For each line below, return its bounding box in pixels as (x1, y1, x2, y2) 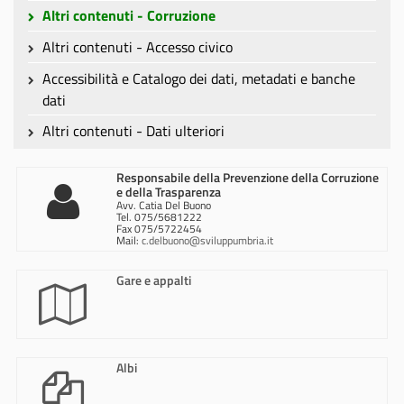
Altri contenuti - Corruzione (41, 5, 216, 27)
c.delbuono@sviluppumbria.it (141, 232, 273, 248)
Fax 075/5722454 (115, 220, 202, 236)
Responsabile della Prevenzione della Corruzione (115, 167, 379, 187)
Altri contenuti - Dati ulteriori (41, 120, 225, 142)
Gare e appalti (115, 270, 191, 289)
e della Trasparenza (115, 181, 221, 201)
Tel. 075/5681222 (115, 208, 202, 225)
